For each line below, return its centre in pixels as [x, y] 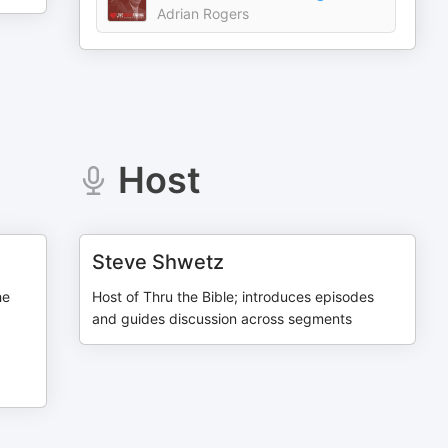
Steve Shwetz [158, 262]
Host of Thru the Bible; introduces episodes [233, 296]
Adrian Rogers [203, 13]
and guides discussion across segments [222, 318]
